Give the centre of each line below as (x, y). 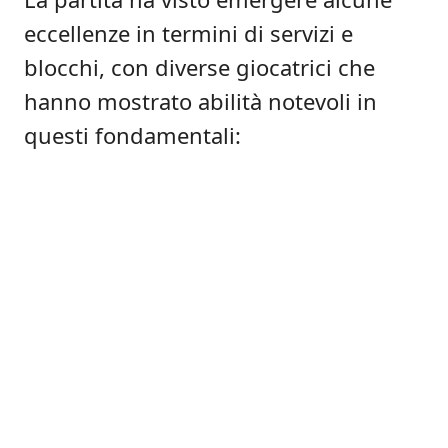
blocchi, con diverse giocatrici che (199, 67)
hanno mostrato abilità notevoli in (200, 101)
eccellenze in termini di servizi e (188, 33)
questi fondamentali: (132, 135)
